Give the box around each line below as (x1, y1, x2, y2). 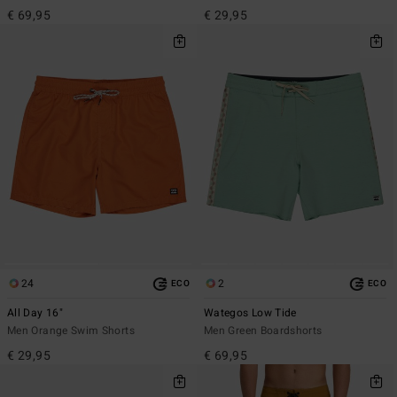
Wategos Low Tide (204, 305, 297, 322)
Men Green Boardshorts (204, 323, 323, 339)
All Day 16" (7, 305, 63, 322)
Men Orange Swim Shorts (7, 323, 135, 339)
